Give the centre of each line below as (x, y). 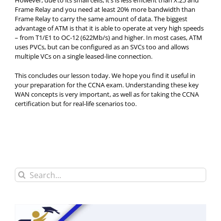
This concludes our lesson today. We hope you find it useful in (105, 75)
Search (24, 172)
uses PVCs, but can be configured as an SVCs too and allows (102, 47)
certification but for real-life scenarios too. (76, 104)
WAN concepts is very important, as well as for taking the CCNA (107, 94)
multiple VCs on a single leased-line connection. (84, 56)
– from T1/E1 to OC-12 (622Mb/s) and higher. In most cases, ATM (109, 37)
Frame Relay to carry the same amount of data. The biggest (101, 19)
